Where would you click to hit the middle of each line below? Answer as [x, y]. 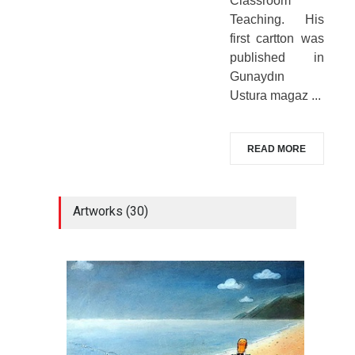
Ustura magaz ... [275, 95]
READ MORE [277, 149]
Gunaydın [257, 76]
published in [277, 57]
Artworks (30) [111, 212]
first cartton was [277, 38]
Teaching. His [277, 19]
